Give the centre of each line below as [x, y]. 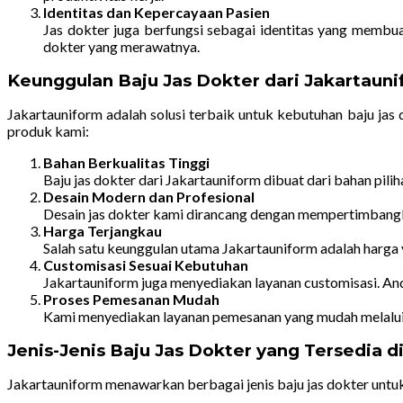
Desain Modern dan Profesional [149, 197]
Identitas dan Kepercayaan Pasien [157, 13]
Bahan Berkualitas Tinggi [126, 163]
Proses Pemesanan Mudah [131, 300]
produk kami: [48, 131]
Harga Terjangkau [103, 231]
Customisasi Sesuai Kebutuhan [146, 265]
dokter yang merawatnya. [121, 47]
